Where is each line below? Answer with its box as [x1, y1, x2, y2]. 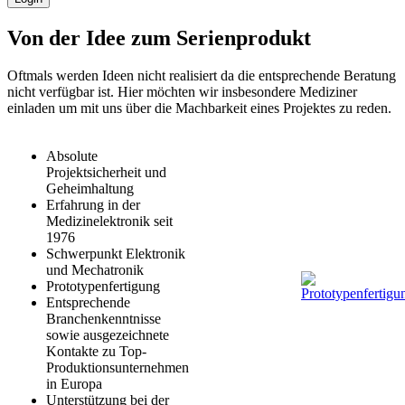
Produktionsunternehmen [46, 360, 189, 376]
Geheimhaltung [46, 181, 134, 197]
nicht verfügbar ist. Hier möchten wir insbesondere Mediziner [7, 84, 357, 100]
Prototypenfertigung [46, 278, 160, 295]
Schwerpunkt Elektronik [46, 246, 185, 262]
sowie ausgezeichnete [46, 327, 169, 344]
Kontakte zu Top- [46, 344, 146, 360]
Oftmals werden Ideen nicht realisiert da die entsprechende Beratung [7, 68, 396, 84]
